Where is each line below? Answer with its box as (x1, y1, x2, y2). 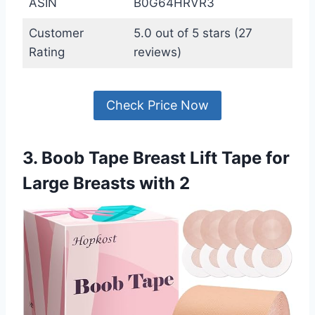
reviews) (133, 44, 181, 59)
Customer (28, 25, 84, 40)
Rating (28, 44, 65, 59)
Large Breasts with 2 (22, 173, 190, 194)
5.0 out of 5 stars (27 (133, 25, 252, 40)
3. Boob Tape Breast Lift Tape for (22, 148, 290, 169)
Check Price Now (106, 98, 209, 113)
